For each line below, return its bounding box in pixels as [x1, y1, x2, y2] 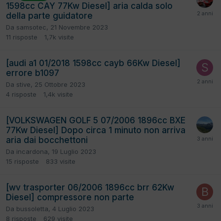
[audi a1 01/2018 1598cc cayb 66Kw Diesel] [6, 58, 181, 68]
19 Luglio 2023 [52, 147, 96, 155]
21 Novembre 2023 [50, 23, 108, 31]
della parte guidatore [6, 10, 93, 21]
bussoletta [16, 204, 48, 213]
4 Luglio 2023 [52, 204, 94, 213]
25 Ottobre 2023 [35, 80, 85, 88]
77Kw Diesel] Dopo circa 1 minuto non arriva [6, 125, 185, 135]
